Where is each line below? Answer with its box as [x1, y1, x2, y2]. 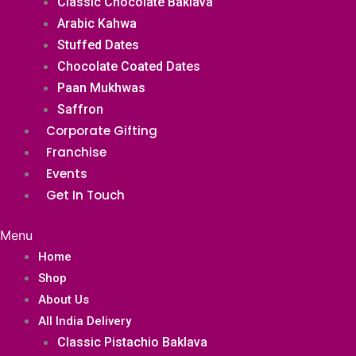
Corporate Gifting [46, 122, 157, 139]
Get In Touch [46, 187, 125, 203]
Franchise [46, 144, 106, 161]
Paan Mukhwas [57, 80, 145, 95]
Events [46, 165, 87, 182]
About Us [38, 292, 89, 307]
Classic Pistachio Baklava [57, 335, 207, 350]
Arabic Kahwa [57, 16, 137, 31]
